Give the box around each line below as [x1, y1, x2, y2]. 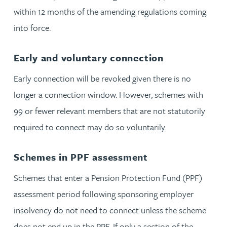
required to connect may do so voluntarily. [14, 120, 166, 133]
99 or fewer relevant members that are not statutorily [14, 104, 205, 117]
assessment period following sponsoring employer [14, 187, 194, 200]
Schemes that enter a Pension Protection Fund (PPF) [14, 171, 202, 184]
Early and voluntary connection [14, 50, 164, 64]
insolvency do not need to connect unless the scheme [14, 203, 206, 216]
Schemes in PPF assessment [14, 149, 148, 164]
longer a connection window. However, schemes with [14, 88, 203, 101]
